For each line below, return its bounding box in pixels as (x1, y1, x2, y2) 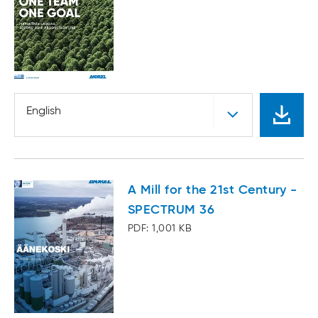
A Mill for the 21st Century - (128, 184, 297, 197)
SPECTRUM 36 (128, 204, 215, 217)
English (26, 106, 61, 118)
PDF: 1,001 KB (128, 224, 192, 234)
